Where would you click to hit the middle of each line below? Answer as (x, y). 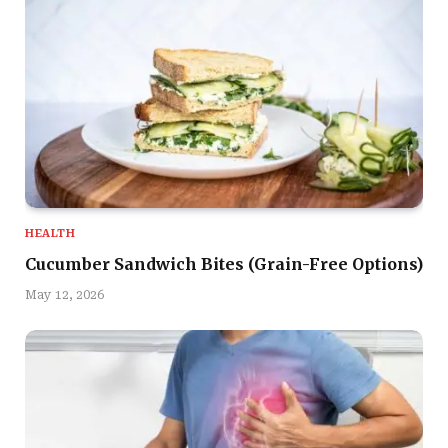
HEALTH (50, 233)
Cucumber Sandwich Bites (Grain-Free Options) (224, 263)
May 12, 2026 (64, 294)
